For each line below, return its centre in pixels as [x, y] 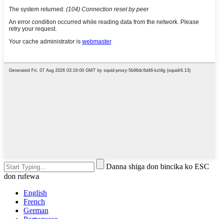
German [36, 210]
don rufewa [22, 176]
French [34, 201]
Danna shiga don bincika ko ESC [158, 166]
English [35, 193]
